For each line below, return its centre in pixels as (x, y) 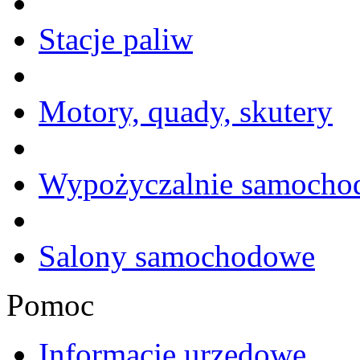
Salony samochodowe (177, 256)
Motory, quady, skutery (186, 111)
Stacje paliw (116, 39)
